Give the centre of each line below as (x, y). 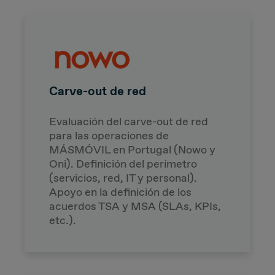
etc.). (63, 220)
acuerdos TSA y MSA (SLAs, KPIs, (135, 206)
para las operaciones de (109, 135)
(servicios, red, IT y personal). (123, 178)
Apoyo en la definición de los (120, 192)
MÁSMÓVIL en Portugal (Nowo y (132, 149)
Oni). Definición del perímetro (123, 164)
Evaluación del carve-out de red (129, 121)
